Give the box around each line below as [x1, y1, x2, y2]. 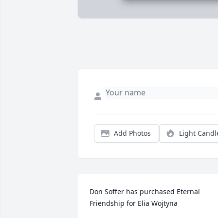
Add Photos [114, 128, 151, 138]
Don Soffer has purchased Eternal [90, 187, 200, 197]
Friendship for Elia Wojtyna [90, 199, 178, 208]
